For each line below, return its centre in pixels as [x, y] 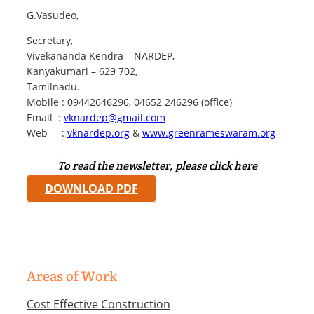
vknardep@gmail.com [115, 117]
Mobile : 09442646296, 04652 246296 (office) [129, 102]
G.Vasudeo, [53, 15]
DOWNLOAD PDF [91, 188]
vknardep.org [98, 132]
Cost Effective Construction [98, 304]
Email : [45, 117]
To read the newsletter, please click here [157, 165]
